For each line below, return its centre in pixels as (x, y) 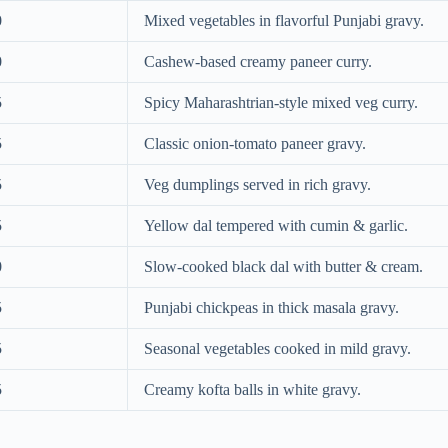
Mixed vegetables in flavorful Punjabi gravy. (284, 21)
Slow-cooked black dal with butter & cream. (283, 267)
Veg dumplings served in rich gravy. (257, 185)
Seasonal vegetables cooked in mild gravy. (277, 349)
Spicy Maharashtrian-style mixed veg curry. (281, 103)
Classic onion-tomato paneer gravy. (255, 144)
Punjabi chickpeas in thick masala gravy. (271, 308)
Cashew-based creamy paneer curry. (258, 62)
